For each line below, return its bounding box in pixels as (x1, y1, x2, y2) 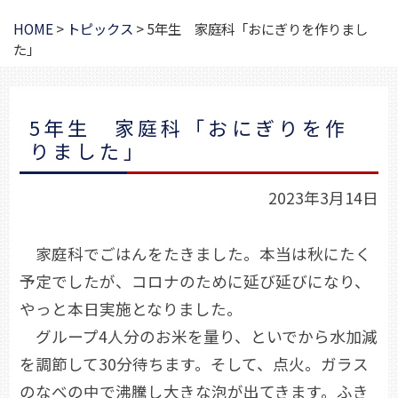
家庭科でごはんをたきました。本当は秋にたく (20, 242, 371, 265)
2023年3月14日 (268, 186, 378, 209)
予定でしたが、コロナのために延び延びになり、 (20, 269, 370, 292)
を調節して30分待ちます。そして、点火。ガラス (20, 352, 369, 375)
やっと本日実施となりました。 (20, 297, 243, 320)
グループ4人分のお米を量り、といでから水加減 (20, 324, 378, 347)
